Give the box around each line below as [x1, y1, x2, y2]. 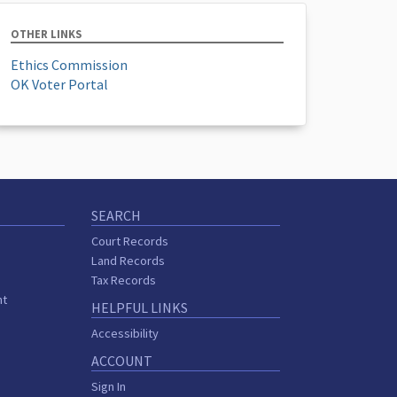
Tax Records [90, 271, 156, 288]
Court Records [90, 232, 168, 249]
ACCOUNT [90, 351, 152, 370]
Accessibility [90, 324, 159, 341]
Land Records [90, 252, 165, 269]
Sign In [90, 378, 126, 394]
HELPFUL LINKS [90, 298, 188, 316]
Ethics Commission [11, 55, 128, 74]
